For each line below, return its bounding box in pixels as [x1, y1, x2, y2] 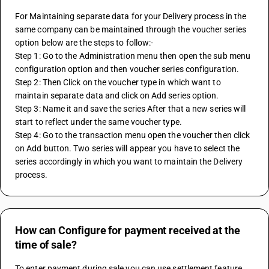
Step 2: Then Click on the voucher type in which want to [15, 77, 221, 87]
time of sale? [15, 238, 77, 251]
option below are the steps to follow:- [15, 38, 154, 47]
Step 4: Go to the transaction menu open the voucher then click [15, 130, 250, 140]
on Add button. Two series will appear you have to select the [15, 144, 240, 153]
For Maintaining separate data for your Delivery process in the [15, 11, 247, 21]
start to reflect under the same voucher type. [15, 117, 182, 127]
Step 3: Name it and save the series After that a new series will [15, 104, 246, 113]
